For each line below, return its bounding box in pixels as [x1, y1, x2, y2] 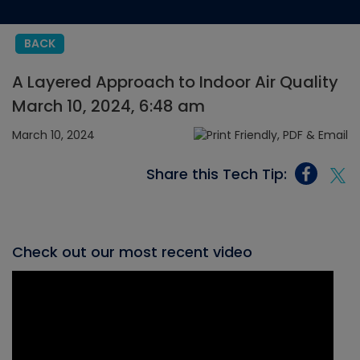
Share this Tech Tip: [146, 163, 287, 184]
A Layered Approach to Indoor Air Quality [12, 71, 338, 93]
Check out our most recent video [12, 242, 252, 263]
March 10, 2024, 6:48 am [12, 95, 205, 117]
